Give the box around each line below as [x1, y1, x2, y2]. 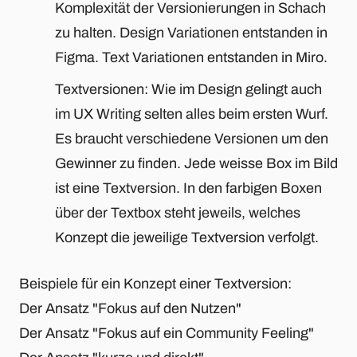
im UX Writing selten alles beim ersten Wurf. [55, 106, 328, 123]
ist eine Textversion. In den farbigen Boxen [55, 180, 322, 197]
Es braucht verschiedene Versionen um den [55, 131, 328, 147]
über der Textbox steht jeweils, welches [55, 205, 300, 222]
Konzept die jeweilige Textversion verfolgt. [55, 229, 319, 246]
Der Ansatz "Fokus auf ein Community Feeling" [19, 325, 314, 342]
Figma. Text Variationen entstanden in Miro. [55, 49, 328, 66]
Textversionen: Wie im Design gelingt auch [55, 81, 322, 98]
